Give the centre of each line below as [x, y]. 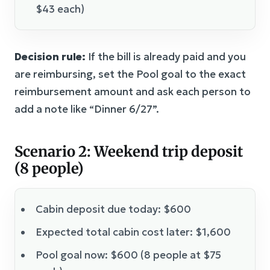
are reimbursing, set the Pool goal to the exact [130, 74]
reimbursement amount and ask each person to [133, 91]
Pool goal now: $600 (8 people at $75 [128, 255]
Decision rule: [50, 56]
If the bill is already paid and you [166, 56]
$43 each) [60, 9]
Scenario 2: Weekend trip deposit [129, 151]
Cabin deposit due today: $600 [113, 209]
